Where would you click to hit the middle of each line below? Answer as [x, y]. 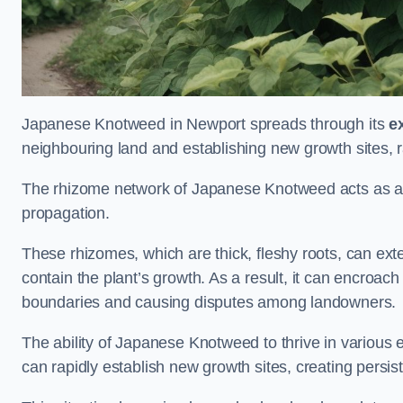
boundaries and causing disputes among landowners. [209, 303]
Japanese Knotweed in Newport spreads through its [206, 125]
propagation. [66, 214]
